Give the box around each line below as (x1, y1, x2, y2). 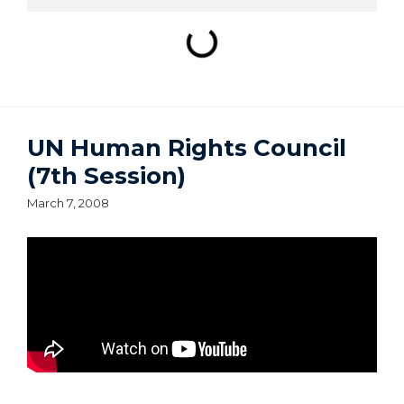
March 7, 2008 (27, 196, 109, 211)
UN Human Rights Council (27, 133, 346, 163)
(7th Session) (27, 161, 186, 191)
